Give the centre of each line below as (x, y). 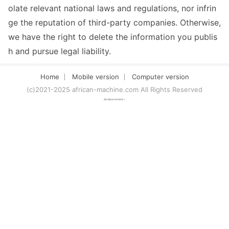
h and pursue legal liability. (60, 51)
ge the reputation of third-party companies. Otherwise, (114, 22)
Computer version (160, 77)
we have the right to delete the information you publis (113, 37)
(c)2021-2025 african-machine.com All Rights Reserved (114, 89)
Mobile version (95, 77)
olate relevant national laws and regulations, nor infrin (112, 8)
